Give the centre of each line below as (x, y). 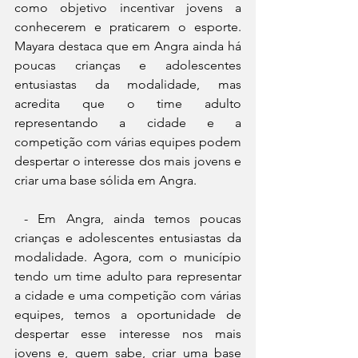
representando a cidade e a (128, 122)
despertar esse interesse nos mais (128, 333)
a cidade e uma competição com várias (128, 295)
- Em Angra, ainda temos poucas (20, 218)
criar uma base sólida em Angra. (105, 180)
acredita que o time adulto (128, 103)
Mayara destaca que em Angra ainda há (128, 46)
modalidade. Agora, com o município (128, 257)
